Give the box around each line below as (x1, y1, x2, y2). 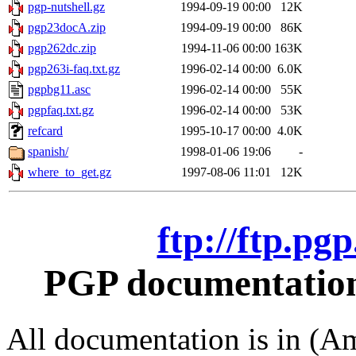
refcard (28, 124, 63, 138)
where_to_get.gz (28, 165, 111, 180)
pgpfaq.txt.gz (28, 103, 94, 118)
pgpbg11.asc (28, 83, 91, 97)
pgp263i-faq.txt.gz (28, 62, 120, 76)
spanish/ (28, 145, 68, 159)
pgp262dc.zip (28, 41, 96, 56)
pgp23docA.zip (28, 21, 106, 35)
